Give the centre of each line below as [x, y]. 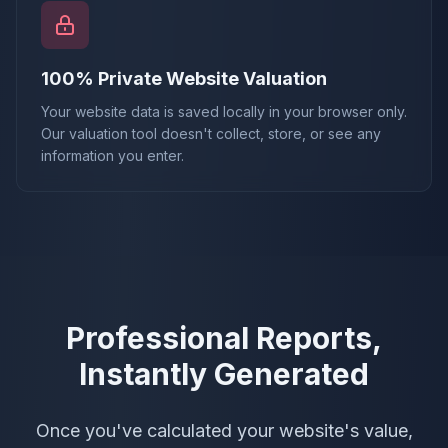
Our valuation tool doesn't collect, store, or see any [211, 133]
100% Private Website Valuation [184, 78]
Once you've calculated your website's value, [224, 430]
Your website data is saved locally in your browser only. [224, 111]
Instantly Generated [224, 373]
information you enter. [112, 155]
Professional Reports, [224, 337]
